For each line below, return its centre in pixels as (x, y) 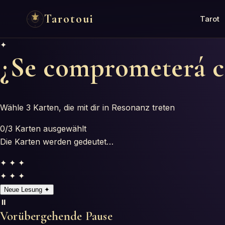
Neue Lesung (23, 189)
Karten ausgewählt (51, 128)
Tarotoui (69, 19)
